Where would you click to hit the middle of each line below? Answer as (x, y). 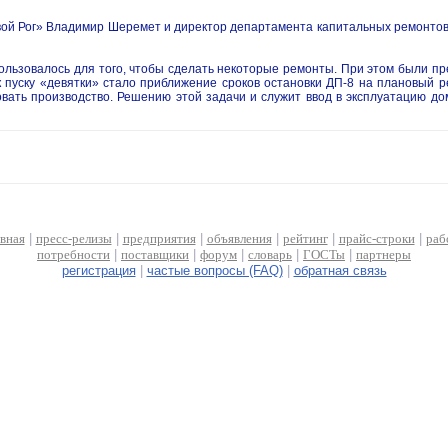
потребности (73, 254)
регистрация (98, 270)
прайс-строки (376, 238)
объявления (239, 238)
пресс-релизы (73, 238)
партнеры (383, 254)
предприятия (159, 238)
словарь (270, 254)
